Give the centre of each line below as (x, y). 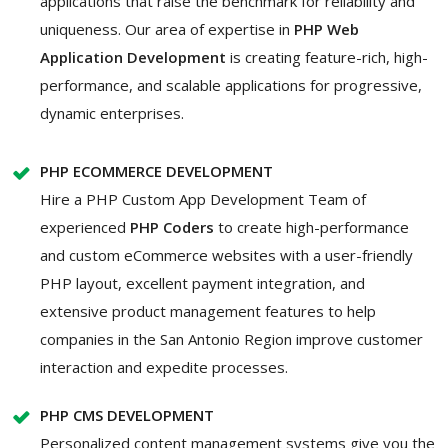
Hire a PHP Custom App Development (172, 199)
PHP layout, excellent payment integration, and (202, 283)
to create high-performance (311, 227)
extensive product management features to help (208, 311)
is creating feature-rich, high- (329, 57)
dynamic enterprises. (112, 113)
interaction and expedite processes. (164, 367)
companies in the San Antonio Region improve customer (231, 339)
